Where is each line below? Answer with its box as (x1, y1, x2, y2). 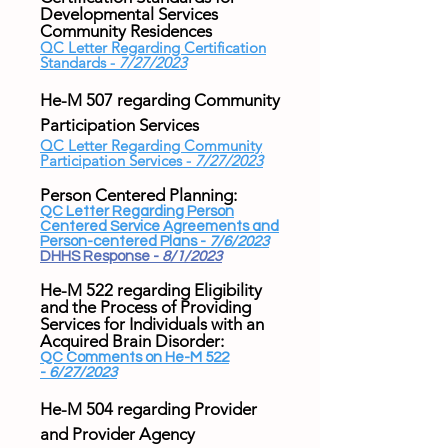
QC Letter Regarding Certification (40, 38, 266, 57)
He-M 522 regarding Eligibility (40, 280, 262, 300)
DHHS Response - (40, 249, 162, 264)
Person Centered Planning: (40, 185, 237, 205)
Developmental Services (40, 4, 222, 24)
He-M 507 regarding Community (40, 90, 280, 110)
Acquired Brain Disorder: (40, 331, 224, 351)
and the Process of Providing (40, 297, 251, 317)
